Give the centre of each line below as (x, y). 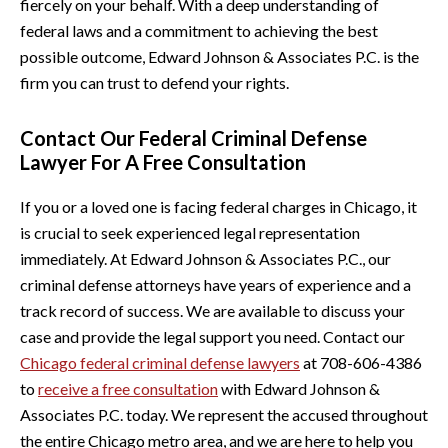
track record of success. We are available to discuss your (212, 310)
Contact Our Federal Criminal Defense (193, 137)
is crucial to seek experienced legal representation (190, 232)
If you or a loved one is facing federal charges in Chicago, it (218, 206)
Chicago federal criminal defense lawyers (160, 362)
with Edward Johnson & (299, 388)
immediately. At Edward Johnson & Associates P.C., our (205, 258)
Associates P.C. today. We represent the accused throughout (224, 414)
